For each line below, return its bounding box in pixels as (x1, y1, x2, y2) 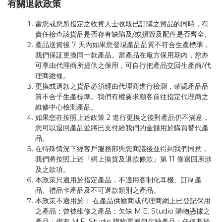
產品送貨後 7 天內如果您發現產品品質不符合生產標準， (35, 40, 210, 49)
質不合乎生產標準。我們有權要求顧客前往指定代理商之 (35, 92, 209, 101)
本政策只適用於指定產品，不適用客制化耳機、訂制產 (35, 175, 202, 184)
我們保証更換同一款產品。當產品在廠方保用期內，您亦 (35, 51, 209, 59)
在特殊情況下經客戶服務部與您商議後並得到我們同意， (35, 144, 209, 153)
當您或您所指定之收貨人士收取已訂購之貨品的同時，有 (35, 19, 209, 28)
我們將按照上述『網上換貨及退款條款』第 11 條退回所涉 (35, 155, 212, 164)
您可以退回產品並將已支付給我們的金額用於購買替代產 (35, 123, 209, 132)
